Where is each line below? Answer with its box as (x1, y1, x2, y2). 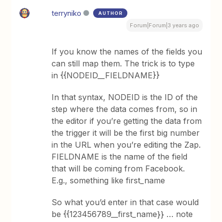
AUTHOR (98, 10, 123, 16)
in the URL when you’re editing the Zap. (52, 139, 201, 150)
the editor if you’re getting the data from (52, 115, 202, 126)
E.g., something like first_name (52, 175, 166, 185)
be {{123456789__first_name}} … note (52, 209, 193, 219)
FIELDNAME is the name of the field (52, 151, 188, 162)
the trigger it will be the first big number (52, 127, 200, 138)
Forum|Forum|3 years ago (129, 21, 199, 29)
